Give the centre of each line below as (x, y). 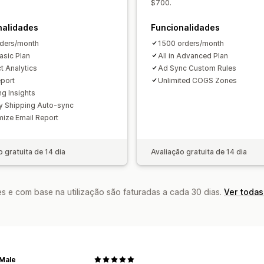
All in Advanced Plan (193, 55)
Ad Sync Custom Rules (197, 68)
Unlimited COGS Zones (197, 80)
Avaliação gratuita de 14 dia (199, 151)
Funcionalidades (185, 27)
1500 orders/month (191, 43)
